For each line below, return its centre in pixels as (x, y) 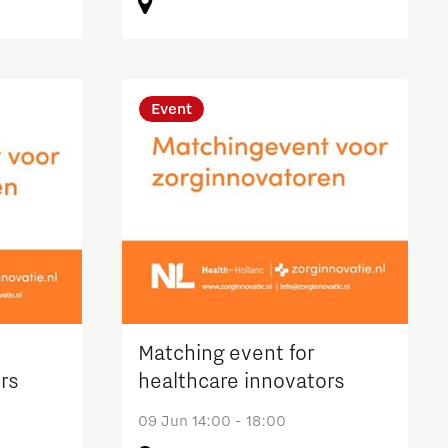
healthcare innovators (241, 381)
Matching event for (225, 353)
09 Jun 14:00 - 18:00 (211, 420)
